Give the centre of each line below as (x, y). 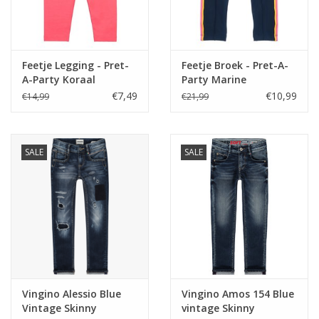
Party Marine (214, 79)
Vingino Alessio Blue (72, 293)
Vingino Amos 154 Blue (238, 293)
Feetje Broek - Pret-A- (235, 65)
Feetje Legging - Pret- (75, 65)
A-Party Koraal (59, 79)
